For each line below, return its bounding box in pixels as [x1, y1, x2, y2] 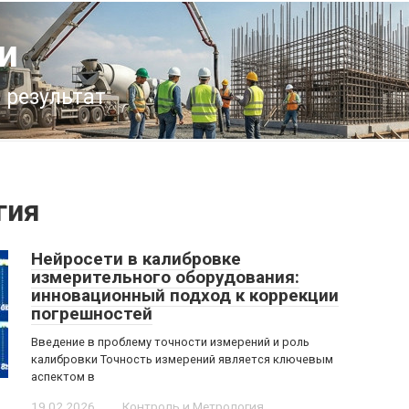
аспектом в [31, 370, 95, 383]
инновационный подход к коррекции [31, 285, 339, 306]
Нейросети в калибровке [31, 248, 241, 269]
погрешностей [31, 303, 152, 324]
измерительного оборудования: [31, 267, 299, 288]
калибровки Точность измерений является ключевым [31, 352, 333, 366]
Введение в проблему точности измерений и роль [31, 335, 309, 349]
